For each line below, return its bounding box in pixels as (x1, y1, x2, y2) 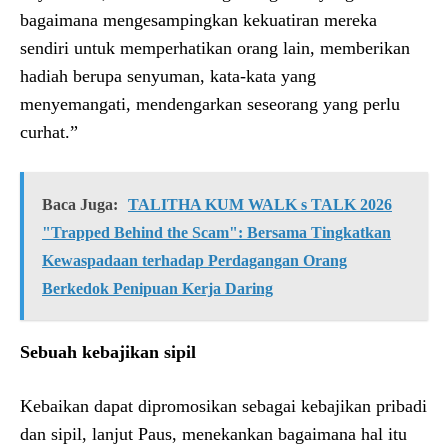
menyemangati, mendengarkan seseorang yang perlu (20, 93, 400, 114)
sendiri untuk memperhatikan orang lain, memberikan (20, 37, 410, 58)
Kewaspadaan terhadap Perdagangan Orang (42, 251, 347, 269)
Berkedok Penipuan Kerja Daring (42, 279, 273, 297)
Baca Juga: (42, 195, 118, 213)
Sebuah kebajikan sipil (20, 341, 196, 362)
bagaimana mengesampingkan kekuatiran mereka (20, 9, 377, 30)
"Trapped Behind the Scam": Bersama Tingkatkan (42, 223, 391, 241)
